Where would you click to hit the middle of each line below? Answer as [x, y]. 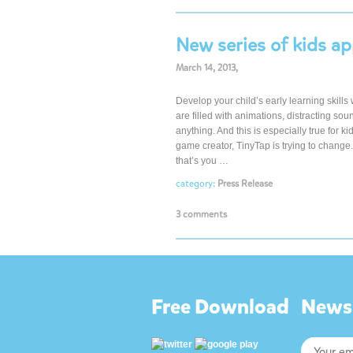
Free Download [220, 307]
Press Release [245, 184]
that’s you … [202, 161]
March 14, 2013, [207, 68]
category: [197, 184]
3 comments [201, 214]
